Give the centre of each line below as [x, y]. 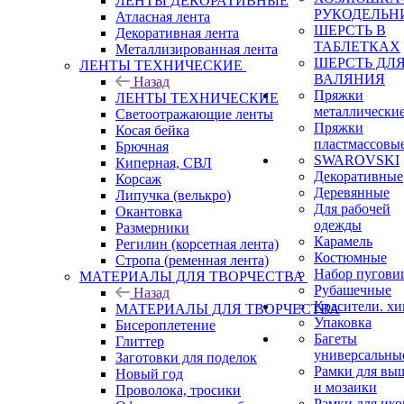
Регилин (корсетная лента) [197, 243]
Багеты [335, 339]
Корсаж [138, 179]
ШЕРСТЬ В [350, 30]
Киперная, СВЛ [164, 162]
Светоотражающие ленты [194, 114]
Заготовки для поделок [186, 357]
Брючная [142, 146]
